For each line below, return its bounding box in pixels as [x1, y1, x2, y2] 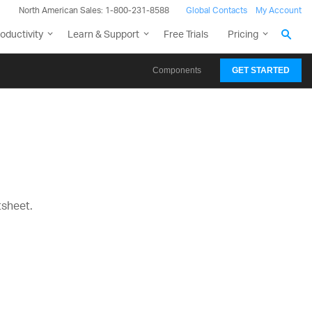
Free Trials [164, 28, 208, 40]
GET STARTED [232, 65, 290, 75]
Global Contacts [186, 5, 247, 15]
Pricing [228, 28, 258, 40]
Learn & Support [68, 28, 139, 40]
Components [153, 65, 201, 75]
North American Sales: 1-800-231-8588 [19, 5, 169, 15]
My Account [256, 5, 302, 15]
